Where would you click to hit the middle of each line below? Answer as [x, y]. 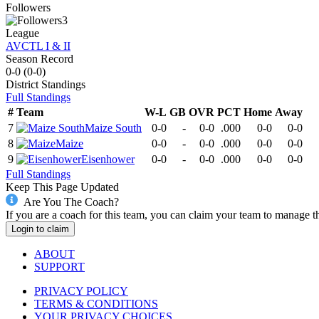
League [22, 33]
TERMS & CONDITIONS [96, 303]
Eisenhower [108, 159]
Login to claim [40, 229]
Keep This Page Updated [62, 187]
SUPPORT [59, 266]
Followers [28, 8]
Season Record [40, 59]
